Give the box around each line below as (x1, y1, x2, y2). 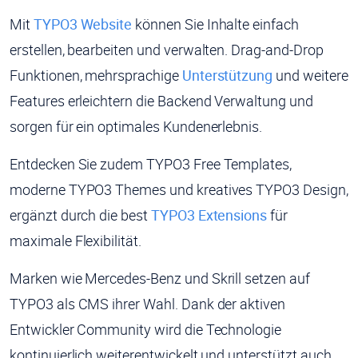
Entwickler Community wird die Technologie (10, 320, 282, 340)
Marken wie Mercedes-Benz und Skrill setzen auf (10, 268, 310, 288)
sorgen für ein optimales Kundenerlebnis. (10, 117, 266, 137)
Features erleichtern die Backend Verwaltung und (10, 91, 313, 111)
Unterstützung (181, 66, 273, 86)
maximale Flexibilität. (10, 231, 141, 251)
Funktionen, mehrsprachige (10, 66, 182, 86)
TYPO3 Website (33, 14, 133, 34)
